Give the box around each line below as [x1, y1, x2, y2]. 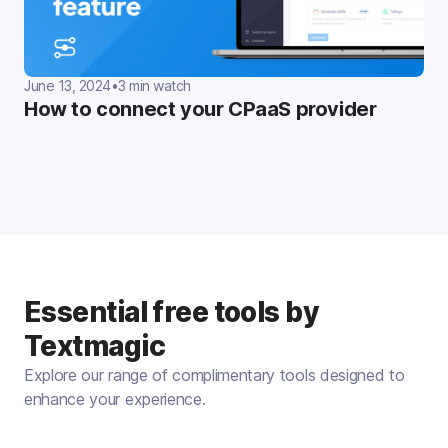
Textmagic [24, 329, 165, 364]
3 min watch [118, 77, 191, 95]
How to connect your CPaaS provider [24, 97, 377, 122]
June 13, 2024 [24, 77, 111, 95]
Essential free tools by [24, 295, 320, 330]
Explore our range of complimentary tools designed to [24, 365, 405, 386]
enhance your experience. [24, 389, 206, 410]
